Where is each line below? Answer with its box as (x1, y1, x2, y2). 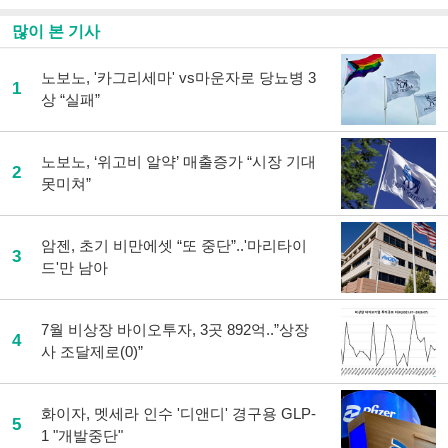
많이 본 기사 (12, 23, 100, 40)
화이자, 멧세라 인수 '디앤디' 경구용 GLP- (41, 405, 316, 422)
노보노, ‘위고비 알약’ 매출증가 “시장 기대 (41, 153, 316, 170)
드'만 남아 (41, 259, 108, 276)
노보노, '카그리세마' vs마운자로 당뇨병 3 (41, 69, 316, 86)
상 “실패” (41, 91, 100, 108)
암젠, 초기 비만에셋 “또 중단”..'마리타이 (41, 237, 307, 254)
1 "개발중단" (41, 427, 123, 444)
